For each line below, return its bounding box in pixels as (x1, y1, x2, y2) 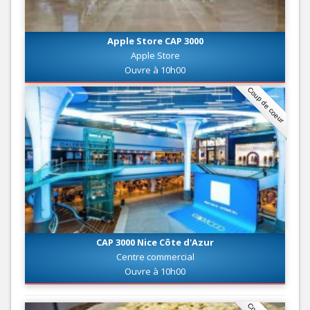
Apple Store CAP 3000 (107, 35, 203, 48)
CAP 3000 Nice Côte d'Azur (96, 235, 214, 248)
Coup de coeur (246, 85, 286, 125)
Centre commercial (116, 250, 194, 263)
